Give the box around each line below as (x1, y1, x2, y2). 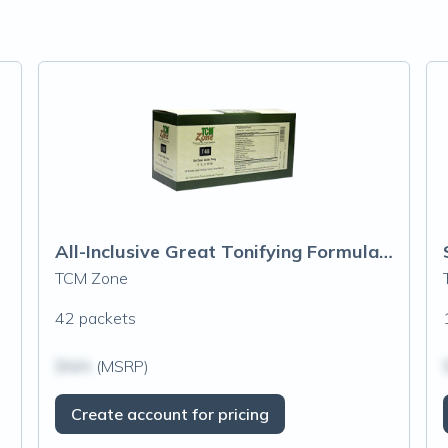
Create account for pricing (70, 404, 269, 424)
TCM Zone (54, 268, 128, 288)
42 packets (54, 308, 136, 328)
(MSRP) (91, 356, 149, 376)
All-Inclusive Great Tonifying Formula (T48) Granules (378, 240, 393, 263)
